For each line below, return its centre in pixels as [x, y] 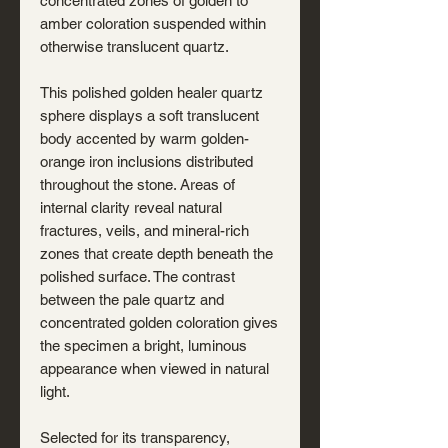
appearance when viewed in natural [154, 368]
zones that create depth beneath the [156, 253]
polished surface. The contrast [137, 276]
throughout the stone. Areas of [137, 184]
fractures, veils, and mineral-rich [144, 230]
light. [55, 391]
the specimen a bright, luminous [143, 345]
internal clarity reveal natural [131, 207]
